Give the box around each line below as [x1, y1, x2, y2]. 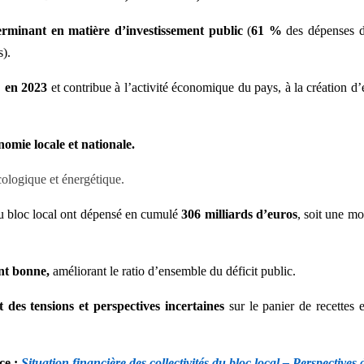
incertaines [164, 299, 229, 313]
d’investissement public [114, 24, 248, 37]
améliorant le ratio [53, 264, 145, 278]
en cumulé [124, 207, 182, 221]
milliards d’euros [204, 207, 297, 221]
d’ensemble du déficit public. [148, 264, 296, 278]
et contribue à [50, 80, 121, 94]
